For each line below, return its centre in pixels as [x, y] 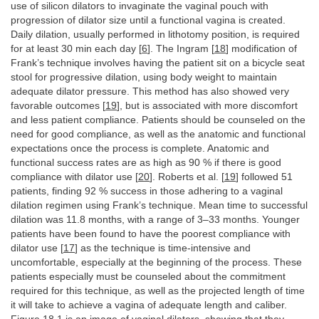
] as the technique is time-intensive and [163, 248]
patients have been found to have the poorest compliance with [151, 234]
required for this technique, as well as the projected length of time [158, 291]
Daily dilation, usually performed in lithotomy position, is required [155, 35]
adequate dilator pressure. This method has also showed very [150, 91]
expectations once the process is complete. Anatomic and [140, 148]
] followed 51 [264, 177]
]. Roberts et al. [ [187, 177]
